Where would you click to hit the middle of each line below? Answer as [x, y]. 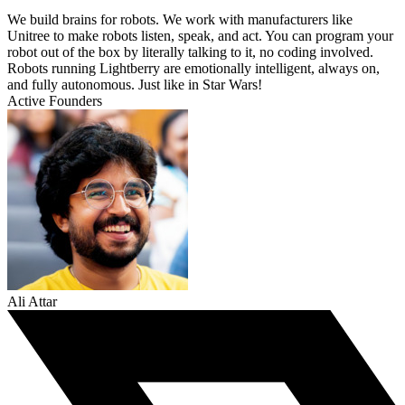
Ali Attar [32, 302]
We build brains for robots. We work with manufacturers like [180, 20]
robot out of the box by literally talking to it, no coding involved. [190, 52]
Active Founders [55, 101]
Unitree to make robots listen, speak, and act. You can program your [200, 36]
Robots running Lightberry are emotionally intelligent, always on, [193, 69]
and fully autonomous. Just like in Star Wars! [135, 85]
